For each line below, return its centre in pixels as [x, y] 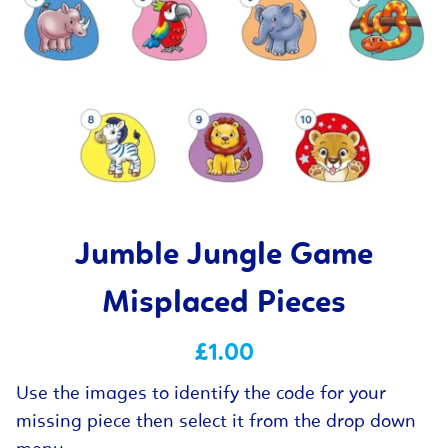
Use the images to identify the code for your [201, 394]
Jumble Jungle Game [224, 256]
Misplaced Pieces [224, 304]
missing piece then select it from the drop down [216, 422]
